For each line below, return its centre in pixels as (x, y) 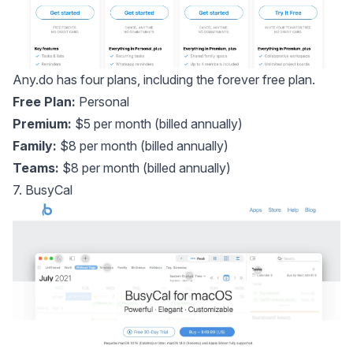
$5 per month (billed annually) (157, 124)
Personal (104, 102)
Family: (35, 146)
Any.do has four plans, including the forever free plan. (164, 80)
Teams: (36, 168)
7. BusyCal (43, 190)
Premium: (42, 124)
